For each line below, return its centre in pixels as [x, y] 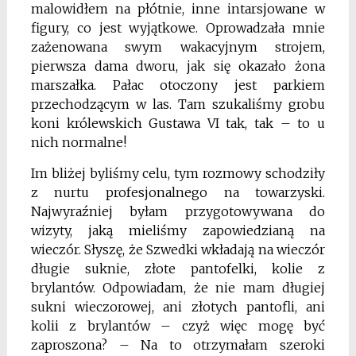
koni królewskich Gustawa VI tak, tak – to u [178, 124]
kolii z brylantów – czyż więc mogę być [178, 326]
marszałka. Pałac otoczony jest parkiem [178, 85]
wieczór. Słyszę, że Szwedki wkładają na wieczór [178, 250]
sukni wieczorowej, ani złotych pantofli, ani [178, 307]
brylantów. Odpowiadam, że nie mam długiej [178, 288]
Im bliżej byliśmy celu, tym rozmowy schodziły [178, 174]
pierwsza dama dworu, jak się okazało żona [178, 66]
